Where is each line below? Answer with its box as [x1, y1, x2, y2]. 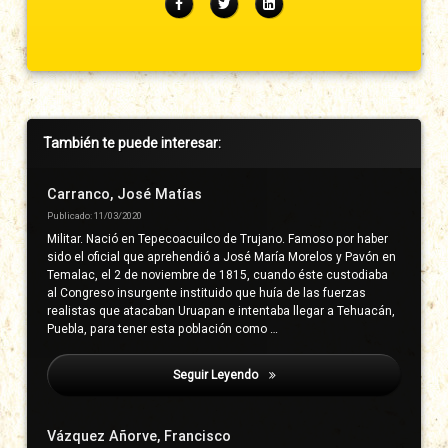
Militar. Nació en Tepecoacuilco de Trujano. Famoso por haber [47, 231, 389, 246]
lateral [27, 152, 87, 177]
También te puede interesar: [43, 134, 222, 151]
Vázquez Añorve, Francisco [47, 427, 232, 445]
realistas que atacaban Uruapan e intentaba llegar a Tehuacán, [47, 303, 396, 318]
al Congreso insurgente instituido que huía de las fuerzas [47, 285, 367, 300]
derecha [27, 183, 102, 208]
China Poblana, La [260, 367, 359, 382]
